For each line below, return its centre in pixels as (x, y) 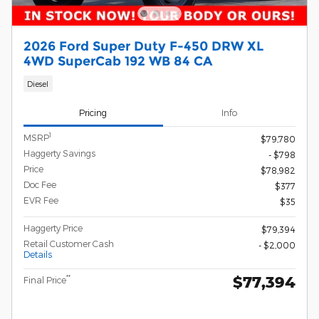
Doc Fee (40, 184)
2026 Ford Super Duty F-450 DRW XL (143, 46)
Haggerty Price (53, 228)
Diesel (38, 84)
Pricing (93, 113)
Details (38, 254)
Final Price (45, 279)
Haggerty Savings (59, 153)
